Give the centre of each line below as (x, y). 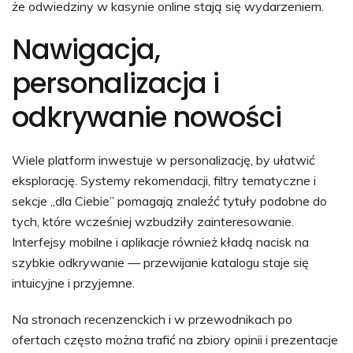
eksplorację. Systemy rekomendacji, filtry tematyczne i (164, 180)
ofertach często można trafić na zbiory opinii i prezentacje (175, 339)
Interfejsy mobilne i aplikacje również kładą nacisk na (160, 242)
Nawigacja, (86, 49)
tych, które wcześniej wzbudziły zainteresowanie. (153, 221)
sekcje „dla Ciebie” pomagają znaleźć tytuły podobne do (169, 201)
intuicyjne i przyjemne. (73, 282)
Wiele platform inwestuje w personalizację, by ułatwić (163, 160)
